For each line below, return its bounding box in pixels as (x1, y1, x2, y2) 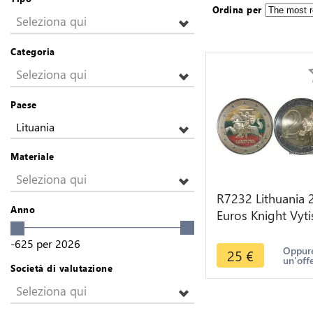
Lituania (16, 119, 54, 134)
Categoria (10, 45, 55, 57)
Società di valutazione (10, 261, 112, 274)
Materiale (10, 150, 54, 162)
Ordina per (212, 3, 262, 15)
